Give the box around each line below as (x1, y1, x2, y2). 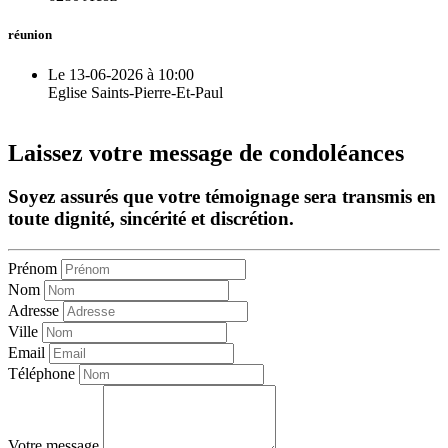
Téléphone (8, 365, 75, 383)
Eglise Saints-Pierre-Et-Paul (48, 83, 223, 101)
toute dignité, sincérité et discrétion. (8, 208, 294, 230)
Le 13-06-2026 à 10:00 (48, 65, 194, 83)
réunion (8, 27, 52, 43)
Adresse (8, 302, 59, 320)
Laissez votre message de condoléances (8, 139, 404, 166)
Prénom (8, 260, 57, 278)
